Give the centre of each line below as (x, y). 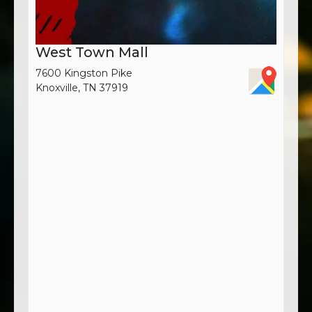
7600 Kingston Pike (84, 73)
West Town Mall (92, 52)
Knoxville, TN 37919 (82, 87)
